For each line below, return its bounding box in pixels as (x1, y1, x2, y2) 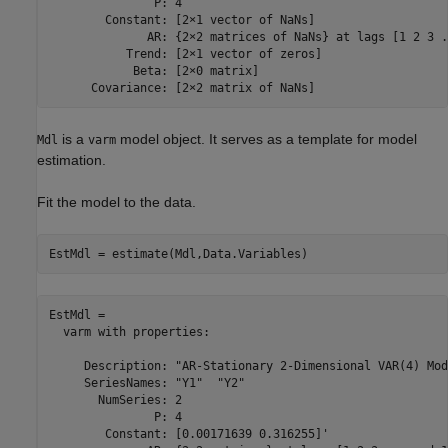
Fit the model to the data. (37, 194, 196, 211)
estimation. (37, 152, 106, 169)
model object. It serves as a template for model (116, 131, 417, 148)
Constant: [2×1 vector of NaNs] (48, 12, 315, 27)
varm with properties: (48, 324, 210, 339)
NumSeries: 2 (48, 392, 182, 407)
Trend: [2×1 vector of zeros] (48, 46, 322, 61)
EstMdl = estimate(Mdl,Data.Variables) (48, 246, 308, 261)
